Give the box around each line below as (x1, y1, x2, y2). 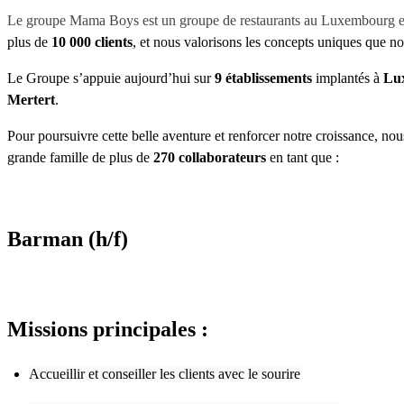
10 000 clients (51, 34, 133, 50)
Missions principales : (7, 317, 208, 341)
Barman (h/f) (7, 226, 128, 251)
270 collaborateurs (153, 150, 266, 165)
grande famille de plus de (7, 150, 153, 165)
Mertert (7, 92, 55, 107)
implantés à (312, 70, 383, 86)
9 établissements (215, 70, 312, 86)
